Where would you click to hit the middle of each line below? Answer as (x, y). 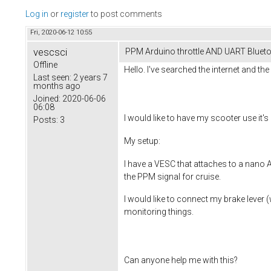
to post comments (126, 14)
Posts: (46, 120)
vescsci (50, 52)
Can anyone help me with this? (183, 260)
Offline (45, 65)
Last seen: (52, 78)
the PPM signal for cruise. (173, 176)
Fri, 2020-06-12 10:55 (61, 33)
